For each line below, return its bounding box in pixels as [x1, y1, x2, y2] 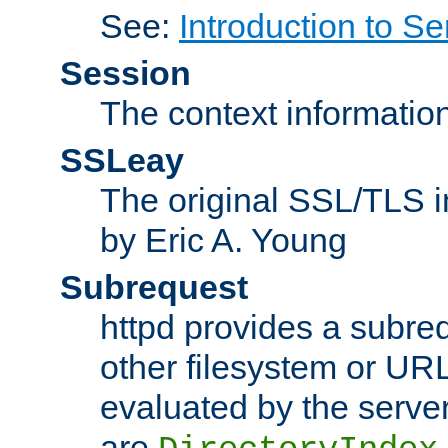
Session [60, 53, 191, 92]
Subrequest [60, 267, 248, 306]
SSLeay [60, 140, 184, 179]
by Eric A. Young [100, 220, 347, 259]
